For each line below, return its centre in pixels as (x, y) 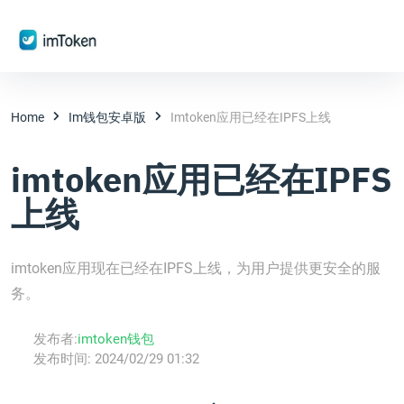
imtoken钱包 (116, 339)
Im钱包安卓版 (107, 117)
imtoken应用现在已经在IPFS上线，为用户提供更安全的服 (196, 268)
